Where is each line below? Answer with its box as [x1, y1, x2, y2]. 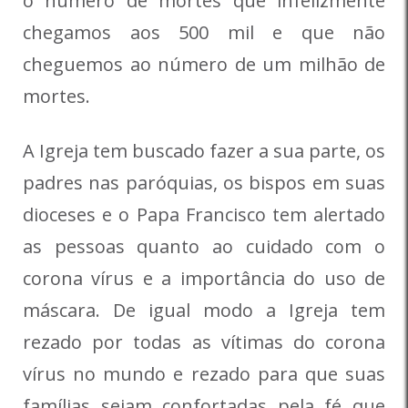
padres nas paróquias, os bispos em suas [23, 170, 385, 196]
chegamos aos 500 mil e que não [23, 20, 385, 46]
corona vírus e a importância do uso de [23, 266, 385, 291]
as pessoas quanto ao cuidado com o [23, 234, 385, 260]
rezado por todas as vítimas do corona [23, 330, 385, 355]
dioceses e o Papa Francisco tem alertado [23, 202, 385, 228]
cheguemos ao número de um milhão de [23, 52, 385, 77]
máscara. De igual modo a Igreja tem [23, 298, 385, 323]
